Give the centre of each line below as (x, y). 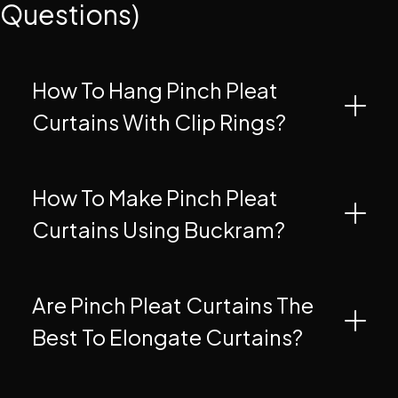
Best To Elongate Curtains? (167, 337)
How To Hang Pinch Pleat (155, 90)
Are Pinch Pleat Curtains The (173, 305)
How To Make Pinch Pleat (155, 198)
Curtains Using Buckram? (159, 230)
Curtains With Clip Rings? (159, 122)
